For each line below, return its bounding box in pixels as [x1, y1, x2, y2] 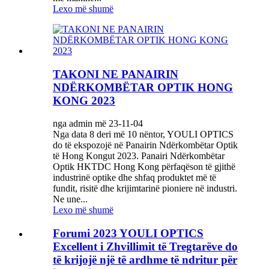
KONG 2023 [53, 94, 115, 107]
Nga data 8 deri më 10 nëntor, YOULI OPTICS [53, 129, 234, 140]
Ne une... [53, 194, 88, 205]
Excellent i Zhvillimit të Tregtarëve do [53, 240, 238, 253]
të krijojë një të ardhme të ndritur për [53, 253, 237, 267]
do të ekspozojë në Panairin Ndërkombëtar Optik [53, 140, 238, 151]
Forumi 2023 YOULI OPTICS [53, 227, 204, 240]
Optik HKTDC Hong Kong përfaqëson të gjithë [53, 162, 235, 172]
